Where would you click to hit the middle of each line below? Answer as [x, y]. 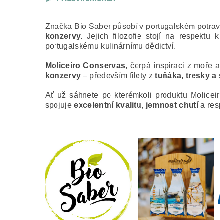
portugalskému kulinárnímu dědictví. [110, 46]
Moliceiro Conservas [85, 66]
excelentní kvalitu [108, 105]
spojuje [59, 105]
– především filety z [118, 76]
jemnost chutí [172, 105]
